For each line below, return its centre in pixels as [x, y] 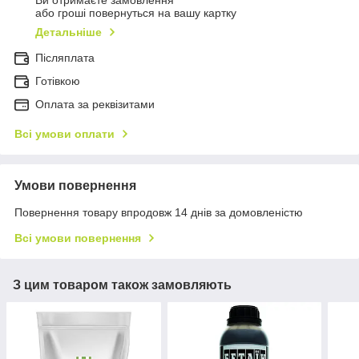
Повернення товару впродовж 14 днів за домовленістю [159, 213]
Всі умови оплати [65, 134]
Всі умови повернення [78, 238]
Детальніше [69, 32]
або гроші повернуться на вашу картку [136, 13]
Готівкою [58, 81]
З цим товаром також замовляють [122, 285]
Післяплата [65, 58]
